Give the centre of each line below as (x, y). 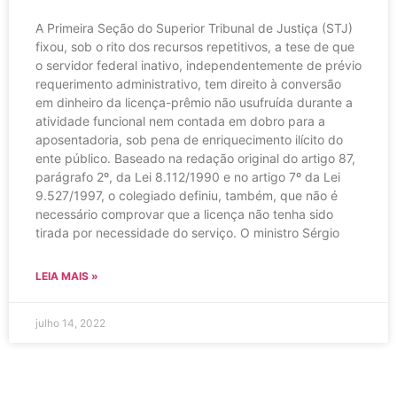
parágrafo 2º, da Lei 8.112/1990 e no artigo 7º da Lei (188, 176)
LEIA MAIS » (67, 276)
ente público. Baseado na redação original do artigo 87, (195, 158)
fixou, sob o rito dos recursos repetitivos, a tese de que (195, 46)
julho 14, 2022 (70, 323)
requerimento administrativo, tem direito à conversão (188, 83)
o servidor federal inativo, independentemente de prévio (198, 65)
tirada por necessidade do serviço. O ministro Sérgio (187, 232)
